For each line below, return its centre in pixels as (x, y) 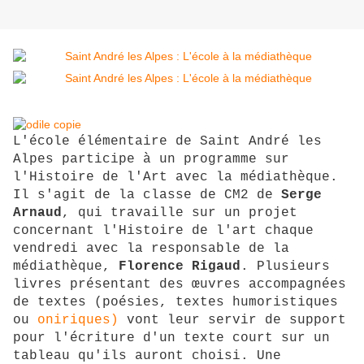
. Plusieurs (285, 267)
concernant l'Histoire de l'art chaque (163, 231)
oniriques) (78, 321)
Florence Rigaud (180, 267)
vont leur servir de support (232, 321)
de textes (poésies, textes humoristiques (175, 303)
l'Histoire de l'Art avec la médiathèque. (175, 178)
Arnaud (37, 213)
